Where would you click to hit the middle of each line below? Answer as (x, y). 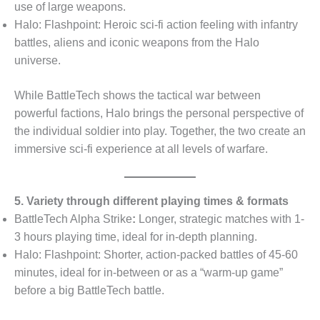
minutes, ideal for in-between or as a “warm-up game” (149, 272)
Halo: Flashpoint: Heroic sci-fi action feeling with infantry (156, 24)
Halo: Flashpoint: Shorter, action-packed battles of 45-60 (156, 254)
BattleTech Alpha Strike (73, 219)
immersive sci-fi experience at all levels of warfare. (141, 149)
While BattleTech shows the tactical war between (137, 95)
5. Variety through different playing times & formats (151, 201)
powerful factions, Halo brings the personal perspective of (159, 113)
